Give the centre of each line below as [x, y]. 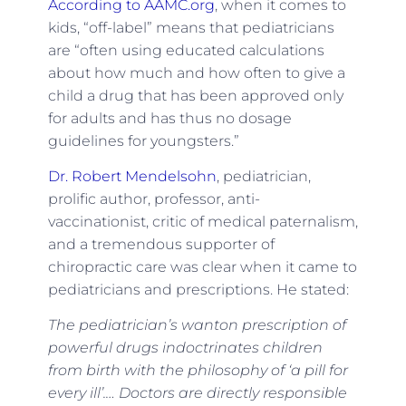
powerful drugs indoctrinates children [185, 348]
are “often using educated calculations [186, 50]
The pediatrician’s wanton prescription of [197, 325]
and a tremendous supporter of [161, 244]
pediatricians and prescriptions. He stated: [198, 289]
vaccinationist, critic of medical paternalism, [203, 221]
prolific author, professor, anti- [154, 198]
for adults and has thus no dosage [169, 118]
